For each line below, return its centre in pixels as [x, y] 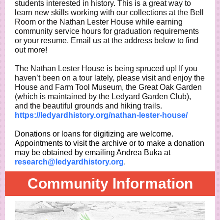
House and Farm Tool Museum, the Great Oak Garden [108, 87]
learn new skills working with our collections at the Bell [109, 13]
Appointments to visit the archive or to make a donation [110, 143]
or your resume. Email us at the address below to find [107, 41]
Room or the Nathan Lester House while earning [99, 22]
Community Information [110, 183]
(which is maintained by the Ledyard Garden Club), [103, 96]
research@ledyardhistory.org [69, 162]
